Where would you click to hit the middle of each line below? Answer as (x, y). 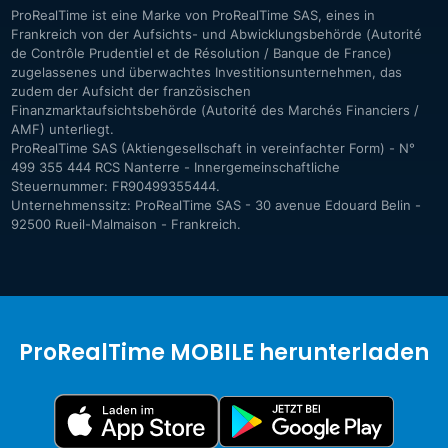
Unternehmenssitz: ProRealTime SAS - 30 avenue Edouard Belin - (215, 205)
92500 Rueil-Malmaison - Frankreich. (125, 224)
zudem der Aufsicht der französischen (130, 91)
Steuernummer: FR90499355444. (115, 186)
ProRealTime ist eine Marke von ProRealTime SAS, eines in (192, 15)
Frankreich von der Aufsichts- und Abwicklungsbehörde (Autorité (216, 34)
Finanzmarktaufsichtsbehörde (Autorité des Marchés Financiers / (214, 110)
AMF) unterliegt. (62, 129)
